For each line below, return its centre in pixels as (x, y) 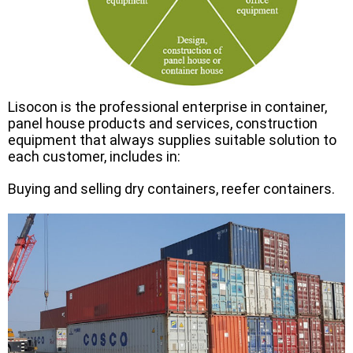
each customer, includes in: (94, 156)
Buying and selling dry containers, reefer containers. (171, 188)
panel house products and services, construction (163, 123)
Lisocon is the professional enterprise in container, (167, 106)
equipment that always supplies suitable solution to (172, 139)
